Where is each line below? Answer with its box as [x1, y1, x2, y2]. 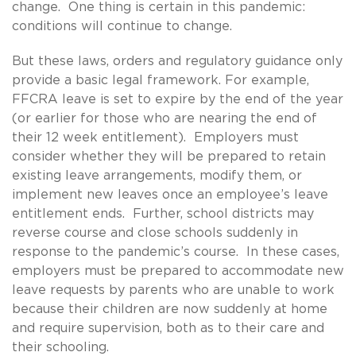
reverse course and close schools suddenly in [12, 226, 298, 239]
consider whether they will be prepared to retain [12, 149, 326, 163]
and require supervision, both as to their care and [12, 321, 324, 335]
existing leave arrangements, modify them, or [12, 168, 302, 182]
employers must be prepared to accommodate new [12, 264, 344, 277]
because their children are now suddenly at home [12, 302, 327, 315]
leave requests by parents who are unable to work [12, 283, 335, 296]
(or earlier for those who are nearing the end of [12, 111, 317, 125]
